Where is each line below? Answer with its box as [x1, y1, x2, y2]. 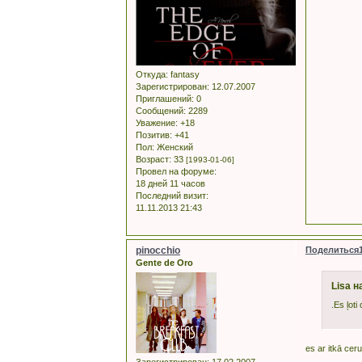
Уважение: [136, 117, 178, 128]
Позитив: [136, 129, 172, 140]
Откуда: [136, 69, 168, 79]
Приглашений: [136, 93, 194, 103]
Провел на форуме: [136, 166, 217, 176]
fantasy [168, 69, 200, 79]
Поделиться [305, 244, 360, 255]
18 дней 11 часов [136, 178, 205, 188]
